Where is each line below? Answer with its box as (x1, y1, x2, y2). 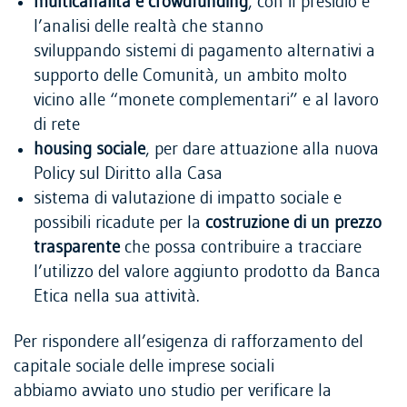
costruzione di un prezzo (205, 213, 382, 233)
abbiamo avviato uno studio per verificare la (14, 382, 332, 402)
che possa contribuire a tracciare (120, 238, 362, 258)
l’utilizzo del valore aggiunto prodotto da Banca (34, 263, 381, 283)
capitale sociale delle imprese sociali (14, 357, 274, 377)
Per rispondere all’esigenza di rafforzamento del (14, 333, 363, 352)
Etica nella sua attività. (34, 287, 199, 307)
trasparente (34, 238, 120, 258)
